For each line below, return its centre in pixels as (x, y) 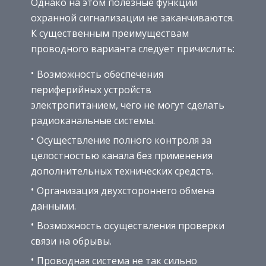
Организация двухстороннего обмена (126, 190)
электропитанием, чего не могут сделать (128, 105)
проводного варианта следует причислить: (133, 48)
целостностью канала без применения (122, 155)
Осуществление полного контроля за (124, 140)
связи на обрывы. (71, 241)
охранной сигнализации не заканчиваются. (132, 18)
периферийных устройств (91, 89)
